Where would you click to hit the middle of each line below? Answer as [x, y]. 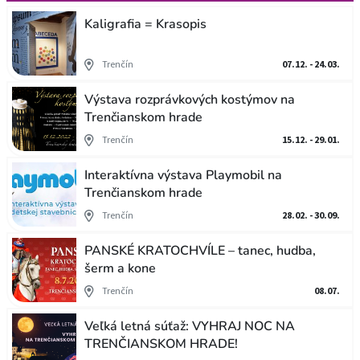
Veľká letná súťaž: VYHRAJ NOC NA [190, 326]
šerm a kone [120, 268]
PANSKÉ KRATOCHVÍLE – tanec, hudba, [200, 251]
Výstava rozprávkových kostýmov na [190, 100]
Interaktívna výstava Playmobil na [183, 175]
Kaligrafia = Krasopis [145, 24]
